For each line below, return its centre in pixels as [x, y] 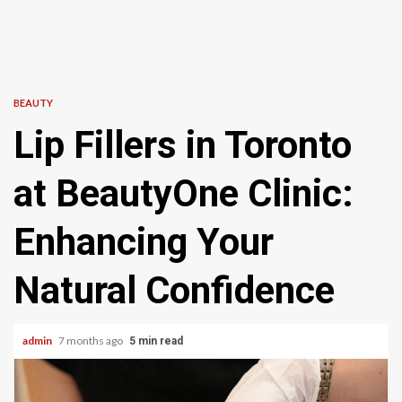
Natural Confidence [174, 290]
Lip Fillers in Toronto [183, 145]
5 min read [156, 341]
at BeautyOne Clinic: [184, 193]
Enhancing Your [144, 242]
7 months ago [92, 341]
